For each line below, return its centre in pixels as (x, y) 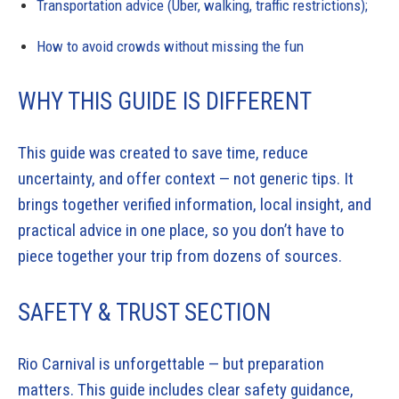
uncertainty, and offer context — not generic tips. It (186, 178)
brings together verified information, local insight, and (195, 204)
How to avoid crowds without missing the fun (170, 46)
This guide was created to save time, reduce (163, 152)
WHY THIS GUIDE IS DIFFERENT (165, 101)
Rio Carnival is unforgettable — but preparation (171, 363)
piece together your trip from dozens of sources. (180, 256)
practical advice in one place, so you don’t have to (181, 230)
